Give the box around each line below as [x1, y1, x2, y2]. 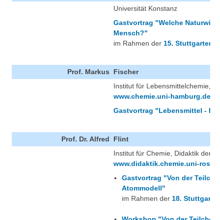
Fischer [113, 68, 138, 76]
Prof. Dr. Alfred [61, 135, 110, 143]
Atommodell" [121, 184, 165, 192]
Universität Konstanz [113, 4, 177, 13]
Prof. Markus [67, 68, 110, 76]
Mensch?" [113, 29, 148, 37]
